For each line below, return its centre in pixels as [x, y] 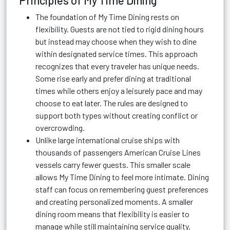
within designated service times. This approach [117, 54]
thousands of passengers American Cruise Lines [118, 152]
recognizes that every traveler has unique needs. [117, 66]
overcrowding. [60, 128]
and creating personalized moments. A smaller [114, 202]
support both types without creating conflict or [117, 115]
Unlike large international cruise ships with [108, 140]
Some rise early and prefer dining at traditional [113, 78]
